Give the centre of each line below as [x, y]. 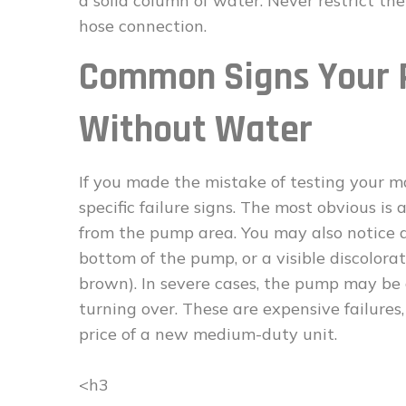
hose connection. [143, 26]
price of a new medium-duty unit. [208, 334]
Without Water [196, 130]
